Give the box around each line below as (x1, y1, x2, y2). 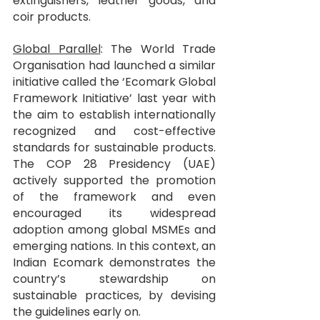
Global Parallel (13, 41, 101, 58)
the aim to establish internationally (13, 106, 216, 124)
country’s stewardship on (13, 271, 216, 288)
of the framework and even (13, 189, 216, 206)
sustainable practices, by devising (13, 287, 216, 304)
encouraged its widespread (13, 205, 216, 222)
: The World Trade (100, 41, 216, 58)
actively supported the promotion (13, 172, 216, 189)
